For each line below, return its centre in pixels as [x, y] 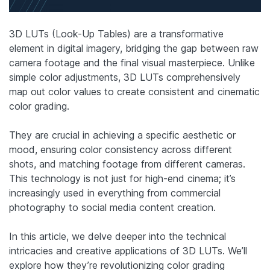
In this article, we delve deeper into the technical [118, 236]
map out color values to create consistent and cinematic [134, 91]
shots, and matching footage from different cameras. [127, 164]
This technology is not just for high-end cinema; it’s [122, 178]
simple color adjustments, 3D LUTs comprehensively [125, 77]
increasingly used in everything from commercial [115, 193]
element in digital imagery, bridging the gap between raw [134, 48]
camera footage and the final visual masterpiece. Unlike [132, 62]
